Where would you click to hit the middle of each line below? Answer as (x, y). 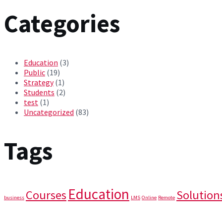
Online (149, 197)
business (14, 197)
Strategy (39, 82)
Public (34, 72)
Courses (46, 195)
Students (39, 92)
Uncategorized (49, 112)
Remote (166, 197)
